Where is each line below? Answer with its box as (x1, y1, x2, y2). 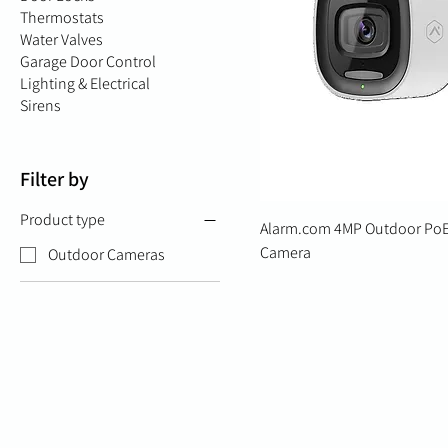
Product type (20, 209, 105, 231)
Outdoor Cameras (48, 244, 165, 266)
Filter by (20, 166, 89, 193)
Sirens (20, 95, 61, 117)
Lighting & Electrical (20, 73, 150, 95)
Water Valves (20, 29, 103, 51)
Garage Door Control (20, 51, 156, 73)
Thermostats (20, 7, 104, 29)
